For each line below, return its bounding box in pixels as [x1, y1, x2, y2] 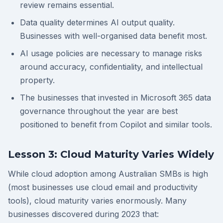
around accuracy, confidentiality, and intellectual [20, 62, 203, 72]
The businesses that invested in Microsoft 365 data [20, 93, 211, 103]
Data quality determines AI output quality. [20, 17, 175, 27]
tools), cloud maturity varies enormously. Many [8, 196, 187, 206]
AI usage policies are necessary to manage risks [20, 48, 202, 58]
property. [20, 75, 55, 85]
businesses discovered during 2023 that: [8, 209, 159, 219]
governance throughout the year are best [20, 106, 178, 116]
